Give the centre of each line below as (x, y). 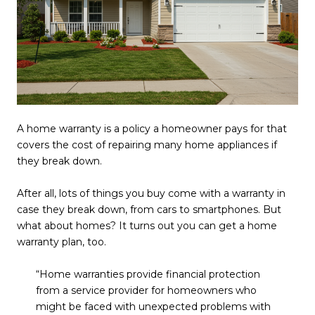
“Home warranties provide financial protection (148, 274)
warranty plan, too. (62, 242)
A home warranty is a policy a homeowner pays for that (152, 129)
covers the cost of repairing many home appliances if (147, 145)
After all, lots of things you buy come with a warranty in (151, 193)
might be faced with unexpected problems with (153, 307)
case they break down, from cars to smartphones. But (149, 210)
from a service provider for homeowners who (146, 290)
